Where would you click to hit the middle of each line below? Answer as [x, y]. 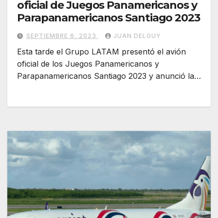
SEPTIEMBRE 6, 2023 [62, 36]
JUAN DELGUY [137, 36]
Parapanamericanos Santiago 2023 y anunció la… [109, 76]
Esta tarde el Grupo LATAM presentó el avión [101, 51]
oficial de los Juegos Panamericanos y [88, 64]
